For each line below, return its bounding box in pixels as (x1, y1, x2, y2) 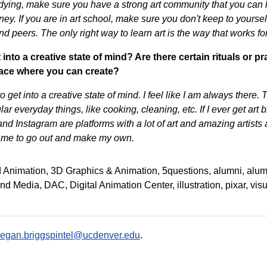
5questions (162, 166, 209, 176)
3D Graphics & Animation (51, 166, 157, 176)
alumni (213, 166, 242, 176)
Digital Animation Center (70, 180, 172, 190)
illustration (177, 180, 221, 190)
